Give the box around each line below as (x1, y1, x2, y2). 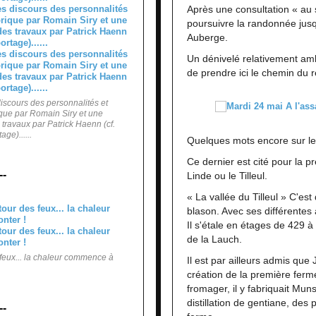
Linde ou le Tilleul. (187, 169, 267, 181)
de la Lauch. (187, 233, 242, 245)
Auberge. (187, 31, 228, 43)
